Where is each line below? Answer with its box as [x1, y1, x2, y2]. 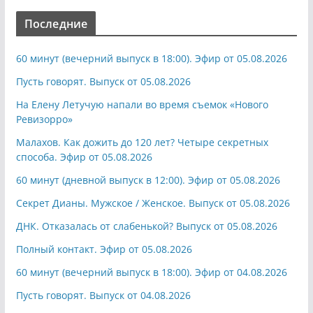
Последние [24, 15, 88, 31]
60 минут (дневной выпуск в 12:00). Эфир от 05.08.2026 [15, 173, 280, 187]
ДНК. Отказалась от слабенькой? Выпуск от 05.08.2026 [15, 219, 277, 233]
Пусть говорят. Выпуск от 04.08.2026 [15, 288, 191, 302]
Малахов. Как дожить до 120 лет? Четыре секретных [15, 135, 268, 149]
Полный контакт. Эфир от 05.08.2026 [15, 242, 192, 256]
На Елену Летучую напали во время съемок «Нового [15, 97, 268, 111]
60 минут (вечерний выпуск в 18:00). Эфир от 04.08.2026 [15, 265, 287, 279]
